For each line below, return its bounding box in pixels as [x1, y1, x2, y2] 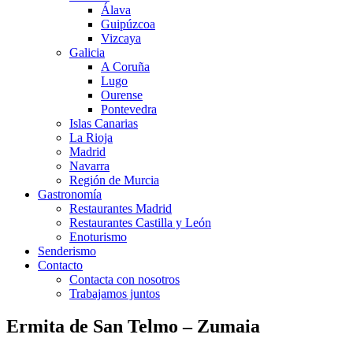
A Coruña [101, 59, 150, 73]
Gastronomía [38, 187, 102, 201]
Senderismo [38, 243, 96, 258]
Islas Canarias [69, 116, 138, 130]
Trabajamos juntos [69, 286, 160, 300]
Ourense [101, 87, 143, 102]
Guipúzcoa [101, 17, 155, 31]
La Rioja [69, 130, 113, 144]
